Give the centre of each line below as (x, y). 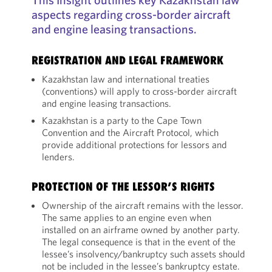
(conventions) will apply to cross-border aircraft (139, 91)
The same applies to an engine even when (126, 217)
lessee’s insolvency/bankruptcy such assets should (143, 254)
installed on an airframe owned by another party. (141, 229)
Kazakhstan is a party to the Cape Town (121, 120)
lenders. (58, 157)
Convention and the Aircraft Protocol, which (130, 132)
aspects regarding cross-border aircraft (131, 14)
